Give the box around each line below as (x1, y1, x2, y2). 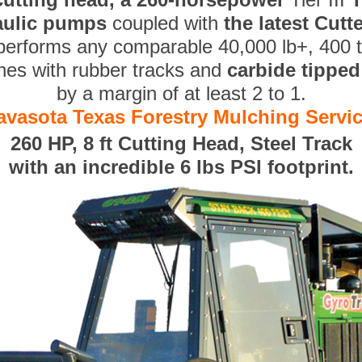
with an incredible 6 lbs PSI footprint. (8, 156, 354, 179)
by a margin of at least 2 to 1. (56, 82, 306, 105)
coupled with (107, 12, 224, 35)
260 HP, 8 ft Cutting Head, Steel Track (10, 133, 352, 155)
